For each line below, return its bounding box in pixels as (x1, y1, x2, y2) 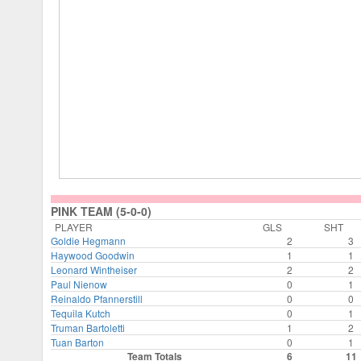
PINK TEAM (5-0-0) (51, 202, 151, 219)
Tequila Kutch (51, 305, 110, 320)
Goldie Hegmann (51, 233, 126, 247)
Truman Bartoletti (51, 320, 125, 334)
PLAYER (55, 219, 93, 234)
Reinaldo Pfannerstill (51, 291, 143, 305)
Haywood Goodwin (51, 247, 135, 262)
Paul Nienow (51, 276, 107, 291)
